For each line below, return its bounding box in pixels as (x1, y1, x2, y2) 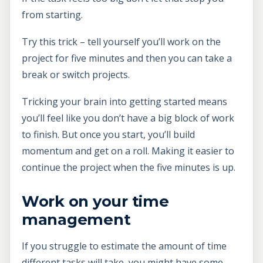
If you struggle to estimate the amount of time (22, 239, 227, 252)
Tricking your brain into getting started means (22, 95, 227, 108)
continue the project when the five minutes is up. (22, 160, 235, 174)
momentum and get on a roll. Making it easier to (22, 144, 234, 157)
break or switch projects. (22, 68, 130, 81)
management (22, 210, 131, 228)
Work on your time (22, 191, 169, 210)
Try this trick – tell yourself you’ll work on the (22, 35, 221, 48)
